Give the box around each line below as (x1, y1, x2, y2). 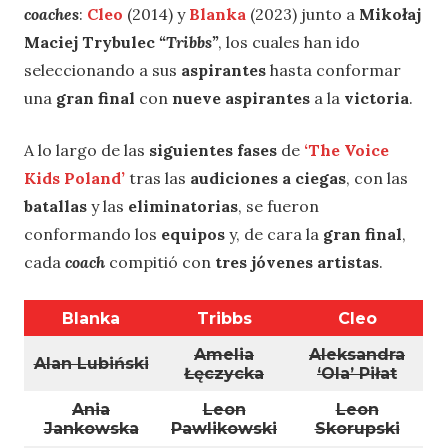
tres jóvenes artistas (215, 252, 379, 273)
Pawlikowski (171, 419, 277, 439)
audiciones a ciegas (190, 168, 346, 189)
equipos (161, 224, 229, 245)
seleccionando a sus (24, 60, 181, 81)
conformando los (24, 224, 161, 245)
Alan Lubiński (33, 354, 149, 374)
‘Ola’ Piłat (317, 364, 397, 384)
